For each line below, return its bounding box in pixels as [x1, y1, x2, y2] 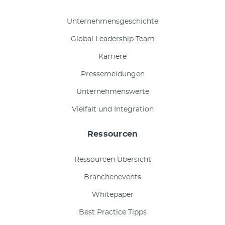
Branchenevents [84, 174, 141, 181]
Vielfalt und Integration [71, 106, 154, 114]
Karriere [98, 53, 127, 61]
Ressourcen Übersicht [74, 156, 151, 164]
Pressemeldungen [80, 71, 145, 78]
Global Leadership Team [70, 36, 155, 43]
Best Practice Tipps [78, 209, 147, 216]
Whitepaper [91, 191, 134, 199]
